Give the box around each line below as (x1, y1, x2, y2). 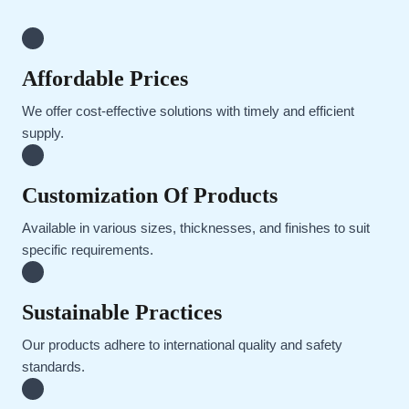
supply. (22, 126, 64, 142)
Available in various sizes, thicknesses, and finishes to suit (22, 221, 370, 236)
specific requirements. (22, 243, 153, 258)
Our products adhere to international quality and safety (22, 338, 342, 353)
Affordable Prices (22, 67, 188, 91)
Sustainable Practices (22, 300, 222, 325)
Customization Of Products (22, 184, 278, 208)
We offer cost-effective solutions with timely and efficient (22, 104, 354, 120)
